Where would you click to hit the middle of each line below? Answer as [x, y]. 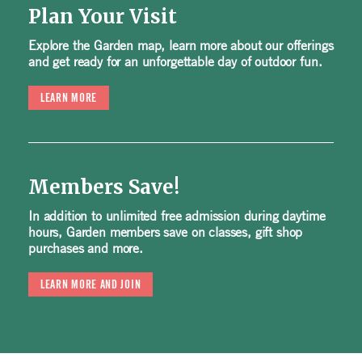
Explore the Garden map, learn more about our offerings [181, 46]
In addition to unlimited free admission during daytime [177, 216]
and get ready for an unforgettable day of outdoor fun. [175, 62]
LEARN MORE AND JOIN [91, 286]
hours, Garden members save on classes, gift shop [166, 232]
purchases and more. [86, 248]
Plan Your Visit [103, 17]
